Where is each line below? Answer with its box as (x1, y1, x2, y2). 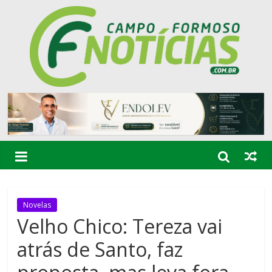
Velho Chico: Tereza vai (17, 213, 223, 240)
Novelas (23, 200, 52, 211)
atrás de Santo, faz (17, 236, 183, 263)
